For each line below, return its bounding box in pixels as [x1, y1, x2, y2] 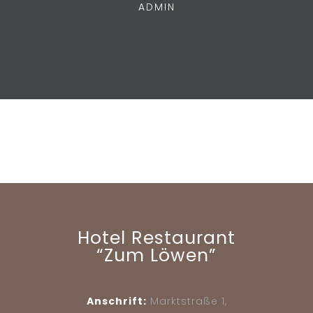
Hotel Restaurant [78, 226, 235, 251]
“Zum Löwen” [96, 243, 217, 268]
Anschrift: [86, 294, 147, 309]
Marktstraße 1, [150, 294, 227, 309]
